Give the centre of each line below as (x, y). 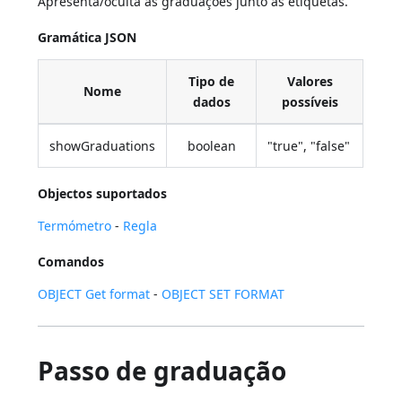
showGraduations (103, 146)
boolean (211, 146)
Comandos (71, 262)
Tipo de (212, 82)
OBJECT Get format (94, 294)
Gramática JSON (87, 38)
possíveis (310, 102)
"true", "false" (309, 146)
